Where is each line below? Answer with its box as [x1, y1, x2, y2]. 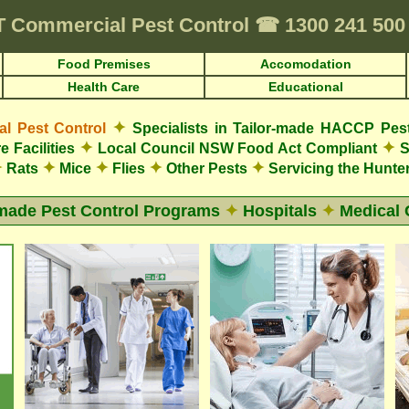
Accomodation [259, 57, 351, 71]
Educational [267, 79, 343, 94]
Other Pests [163, 161, 251, 176]
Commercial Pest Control [10, 14, 255, 37]
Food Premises [57, 57, 151, 71]
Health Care [68, 79, 140, 94]
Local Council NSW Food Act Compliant [93, 141, 382, 156]
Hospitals [237, 202, 321, 220]
